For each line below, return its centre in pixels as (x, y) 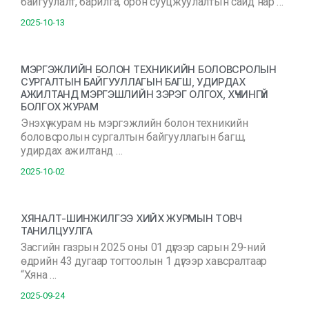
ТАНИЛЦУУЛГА (57, 231)
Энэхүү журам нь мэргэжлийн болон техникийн (134, 123)
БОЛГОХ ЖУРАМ (60, 107)
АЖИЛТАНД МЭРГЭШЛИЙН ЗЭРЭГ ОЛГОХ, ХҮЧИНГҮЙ (144, 94)
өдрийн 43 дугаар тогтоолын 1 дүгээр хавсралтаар (144, 261)
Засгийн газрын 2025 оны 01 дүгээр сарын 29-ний (143, 247)
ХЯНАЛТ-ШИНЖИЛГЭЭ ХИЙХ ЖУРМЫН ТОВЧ (132, 218)
